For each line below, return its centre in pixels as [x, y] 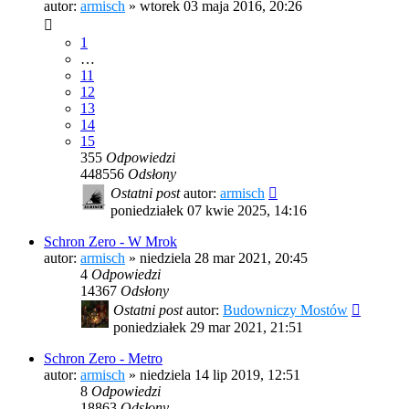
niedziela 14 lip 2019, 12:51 [220, 375]
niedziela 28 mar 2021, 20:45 [224, 258]
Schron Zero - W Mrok [110, 242]
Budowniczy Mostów [285, 310]
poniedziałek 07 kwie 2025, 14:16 [209, 211]
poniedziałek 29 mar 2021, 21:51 [208, 328]
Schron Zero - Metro [103, 359]
